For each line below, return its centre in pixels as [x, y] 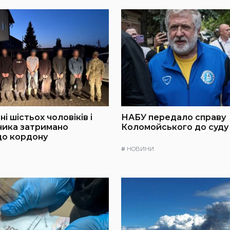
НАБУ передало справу [174, 117]
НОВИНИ [140, 149]
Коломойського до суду [175, 127]
